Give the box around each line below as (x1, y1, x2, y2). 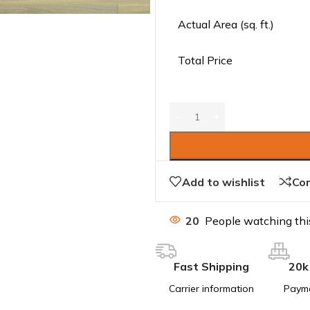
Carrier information (169, 282, 254, 295)
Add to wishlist (182, 174, 265, 189)
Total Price (178, 53, 232, 67)
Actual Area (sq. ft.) (178, 17, 274, 31)
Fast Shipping (174, 259, 249, 273)
